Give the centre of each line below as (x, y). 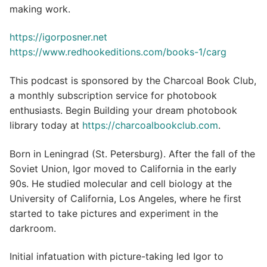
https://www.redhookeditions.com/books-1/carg (118, 52)
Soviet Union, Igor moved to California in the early (123, 168)
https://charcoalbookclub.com (150, 125)
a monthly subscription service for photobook (113, 96)
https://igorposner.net (58, 37)
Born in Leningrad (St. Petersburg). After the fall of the (132, 153)
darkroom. (33, 228)
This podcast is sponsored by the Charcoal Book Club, (133, 81)
